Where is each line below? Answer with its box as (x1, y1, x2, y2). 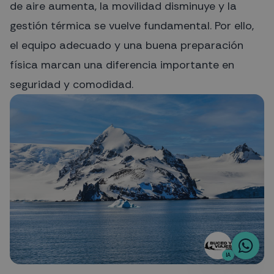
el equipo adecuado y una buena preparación (10, 38, 243, 53)
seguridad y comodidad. (10, 77, 133, 92)
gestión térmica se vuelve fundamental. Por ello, (10, 18, 254, 34)
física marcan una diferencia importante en (10, 57, 234, 73)
